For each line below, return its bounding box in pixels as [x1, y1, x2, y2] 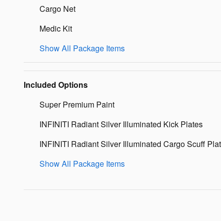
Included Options [24, 79, 88, 91]
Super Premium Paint [39, 99, 114, 110]
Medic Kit [39, 23, 72, 35]
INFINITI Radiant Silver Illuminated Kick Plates [39, 118, 203, 130]
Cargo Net [39, 3, 75, 15]
